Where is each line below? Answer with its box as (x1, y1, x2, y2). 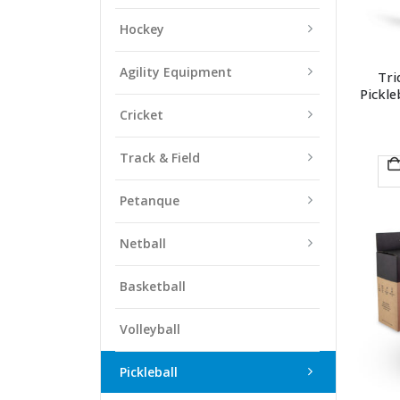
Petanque (120, 191, 179, 209)
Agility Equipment (120, 62, 232, 80)
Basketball (120, 277, 186, 295)
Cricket (120, 105, 163, 123)
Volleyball (120, 320, 180, 337)
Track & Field (120, 148, 200, 166)
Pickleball (120, 362, 178, 380)
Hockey (120, 20, 164, 37)
